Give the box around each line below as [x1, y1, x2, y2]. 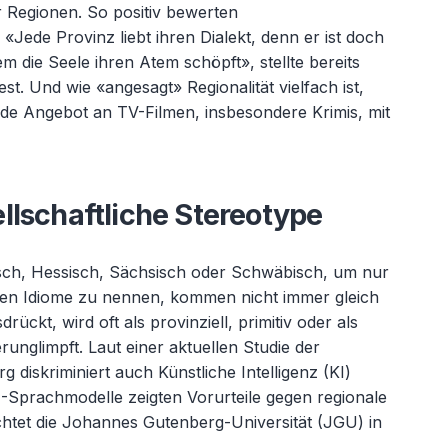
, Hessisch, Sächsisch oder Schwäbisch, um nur [21, 262, 390, 282]
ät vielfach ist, [260, 77, 365, 97]
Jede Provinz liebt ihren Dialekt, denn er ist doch [14, 27, 385, 47]
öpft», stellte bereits [211, 52, 361, 72]
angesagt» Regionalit [105, 77, 261, 97]
